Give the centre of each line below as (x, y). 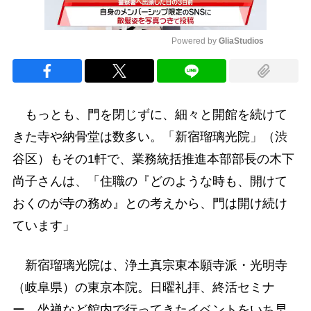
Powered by (195, 41)
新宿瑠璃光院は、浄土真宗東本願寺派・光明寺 (150, 266)
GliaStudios (241, 41)
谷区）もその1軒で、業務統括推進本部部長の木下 (153, 159)
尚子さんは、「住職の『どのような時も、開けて (150, 182)
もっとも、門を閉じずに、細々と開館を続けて (150, 115)
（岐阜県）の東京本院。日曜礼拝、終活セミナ (143, 288)
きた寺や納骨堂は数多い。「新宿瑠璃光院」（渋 (150, 137)
